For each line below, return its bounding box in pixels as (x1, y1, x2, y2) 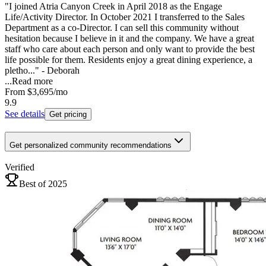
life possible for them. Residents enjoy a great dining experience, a (5, 55, 252, 65)
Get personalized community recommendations (9, 140, 172, 150)
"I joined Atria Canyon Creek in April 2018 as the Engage (5, 1, 222, 12)
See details (5, 109, 45, 119)
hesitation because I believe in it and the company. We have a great (5, 33, 254, 44)
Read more (12, 76, 53, 87)
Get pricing (49, 110, 87, 119)
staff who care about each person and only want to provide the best (5, 44, 255, 55)
